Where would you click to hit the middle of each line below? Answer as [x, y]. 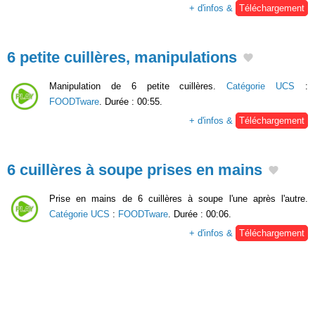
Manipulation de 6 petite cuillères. [138, 86]
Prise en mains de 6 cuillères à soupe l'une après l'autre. [179, 198]
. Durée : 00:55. [131, 102]
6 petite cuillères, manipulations [122, 58]
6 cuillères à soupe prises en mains [135, 170]
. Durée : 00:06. [200, 214]
